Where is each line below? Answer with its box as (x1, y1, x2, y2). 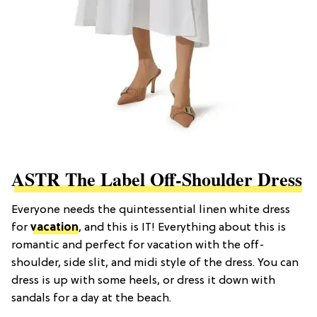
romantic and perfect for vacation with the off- (11, 239, 265, 253)
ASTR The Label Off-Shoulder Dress (11, 166, 302, 193)
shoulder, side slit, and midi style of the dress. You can (11, 257, 299, 270)
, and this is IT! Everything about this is (79, 221, 286, 235)
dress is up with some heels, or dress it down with (11, 275, 275, 288)
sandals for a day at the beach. (11, 292, 171, 306)
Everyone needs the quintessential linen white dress (11, 204, 290, 217)
